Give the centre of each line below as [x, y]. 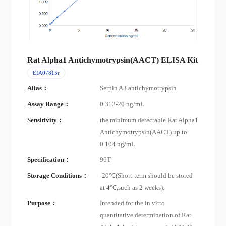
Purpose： [42, 204]
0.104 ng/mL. [119, 144]
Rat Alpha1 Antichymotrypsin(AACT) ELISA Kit [113, 60]
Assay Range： [49, 104]
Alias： [38, 89]
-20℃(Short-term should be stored [147, 176]
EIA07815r [46, 73]
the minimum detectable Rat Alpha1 [149, 120]
